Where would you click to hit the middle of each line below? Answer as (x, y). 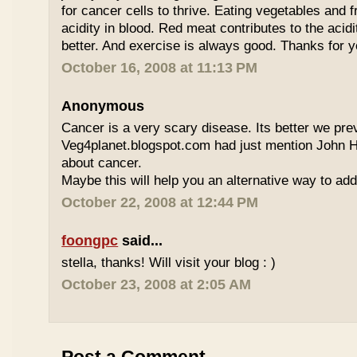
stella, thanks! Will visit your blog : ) (169, 263)
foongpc (90, 241)
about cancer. (102, 163)
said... (141, 241)
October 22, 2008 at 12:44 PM (160, 202)
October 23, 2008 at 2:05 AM (157, 284)
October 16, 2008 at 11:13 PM (160, 68)
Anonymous (103, 106)
